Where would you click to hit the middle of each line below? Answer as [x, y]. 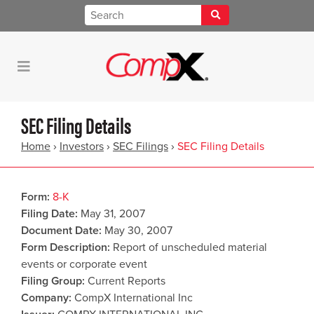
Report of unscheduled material [190, 247]
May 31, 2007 [113, 214]
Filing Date [48, 214]
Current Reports [127, 281]
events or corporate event [84, 264]
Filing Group [52, 281]
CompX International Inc [134, 298]
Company [45, 298]
